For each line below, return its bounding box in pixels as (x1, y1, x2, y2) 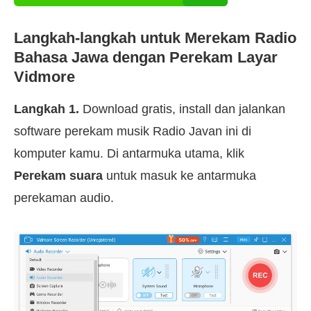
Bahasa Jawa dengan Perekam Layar (14, 49, 278, 67)
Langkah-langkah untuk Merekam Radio (14, 29, 296, 47)
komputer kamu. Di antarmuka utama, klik (14, 146, 244, 161)
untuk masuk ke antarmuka (103, 169, 256, 183)
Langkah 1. (14, 102, 79, 117)
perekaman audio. (14, 191, 114, 205)
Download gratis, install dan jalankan (79, 102, 285, 117)
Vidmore (14, 68, 75, 86)
